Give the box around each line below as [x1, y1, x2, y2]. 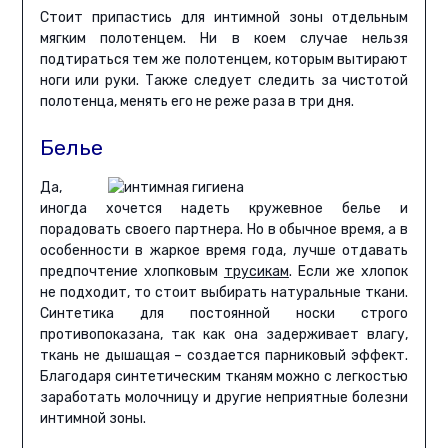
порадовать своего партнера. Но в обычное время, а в [39, 221, 409, 239]
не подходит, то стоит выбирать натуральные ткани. [39, 284, 409, 302]
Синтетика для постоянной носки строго [39, 305, 409, 323]
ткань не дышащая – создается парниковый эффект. [39, 347, 409, 365]
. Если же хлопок [288, 263, 409, 281]
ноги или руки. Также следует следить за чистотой [39, 72, 409, 90]
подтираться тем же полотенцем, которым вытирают [39, 51, 409, 69]
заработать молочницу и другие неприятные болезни [39, 389, 409, 407]
